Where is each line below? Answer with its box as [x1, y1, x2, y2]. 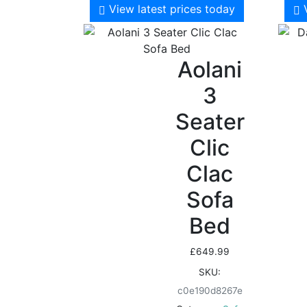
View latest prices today [108, 2, 235, 16]
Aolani [177, 56, 243, 84]
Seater [175, 108, 245, 136]
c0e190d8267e [177, 285, 243, 297]
